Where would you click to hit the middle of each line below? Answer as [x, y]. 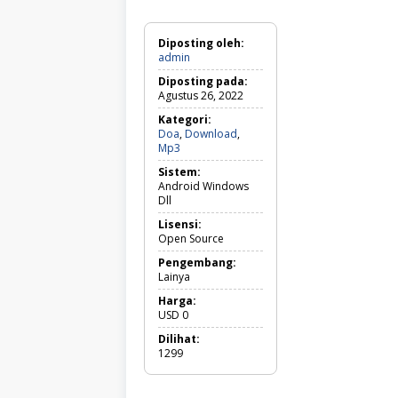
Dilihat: [179, 339]
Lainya [174, 277]
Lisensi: [180, 225]
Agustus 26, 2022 [201, 96]
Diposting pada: [203, 82]
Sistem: [179, 172]
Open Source [191, 239]
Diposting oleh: [201, 44]
